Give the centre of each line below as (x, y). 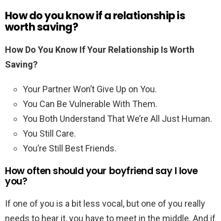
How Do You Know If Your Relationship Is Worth (100, 50)
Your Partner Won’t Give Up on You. (90, 89)
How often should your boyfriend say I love (101, 171)
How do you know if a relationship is (95, 16)
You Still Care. (49, 134)
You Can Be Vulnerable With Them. (90, 104)
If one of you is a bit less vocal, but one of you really (105, 204)
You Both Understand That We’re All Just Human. (117, 119)
